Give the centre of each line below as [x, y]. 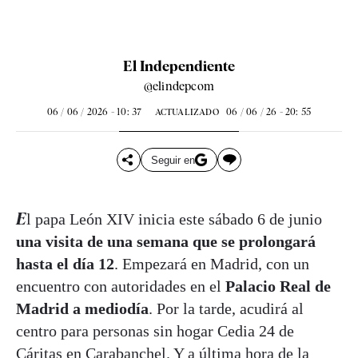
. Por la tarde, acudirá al [226, 308]
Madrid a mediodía [82, 308]
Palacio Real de [278, 286]
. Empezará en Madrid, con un [212, 264]
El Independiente [179, 66]
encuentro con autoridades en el [121, 286]
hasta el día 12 [65, 264]
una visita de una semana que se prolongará [166, 241]
